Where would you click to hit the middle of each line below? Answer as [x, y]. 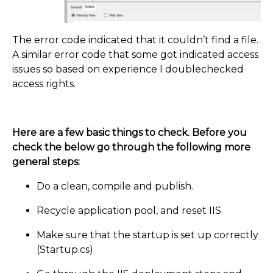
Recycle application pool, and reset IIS [129, 211]
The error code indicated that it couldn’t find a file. [135, 40]
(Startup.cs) [65, 250]
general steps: [46, 162]
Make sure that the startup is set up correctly [147, 235]
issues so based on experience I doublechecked [128, 69]
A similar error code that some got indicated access [135, 55]
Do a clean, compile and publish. [115, 186]
